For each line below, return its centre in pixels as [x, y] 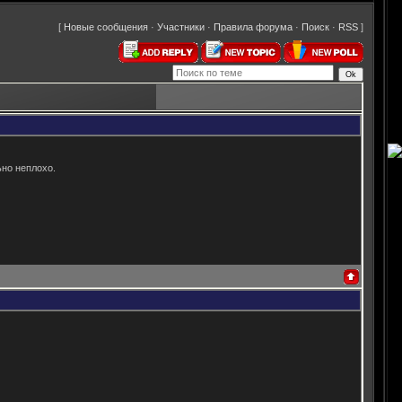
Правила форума [253, 27]
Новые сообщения [106, 27]
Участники [181, 27]
